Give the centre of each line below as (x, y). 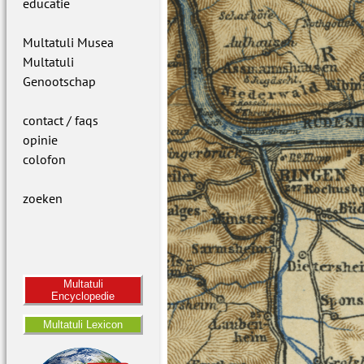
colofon (44, 159)
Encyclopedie (83, 296)
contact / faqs (61, 120)
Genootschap (59, 81)
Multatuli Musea (68, 42)
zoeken (43, 198)
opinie (40, 140)
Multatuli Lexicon (83, 325)
